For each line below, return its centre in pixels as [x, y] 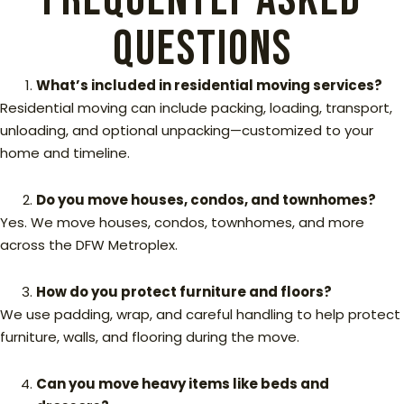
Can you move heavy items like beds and [183, 383]
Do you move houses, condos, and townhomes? [206, 199]
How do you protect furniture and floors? [184, 291]
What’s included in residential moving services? [209, 85]
